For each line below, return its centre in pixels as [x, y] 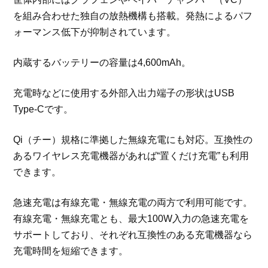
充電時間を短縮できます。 [71, 251]
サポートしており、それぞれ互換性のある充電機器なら [133, 234]
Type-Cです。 [43, 109]
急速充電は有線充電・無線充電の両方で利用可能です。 [133, 202]
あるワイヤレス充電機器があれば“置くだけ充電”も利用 [131, 156]
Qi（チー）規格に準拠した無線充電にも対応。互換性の [133, 139]
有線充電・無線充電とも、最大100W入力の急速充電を [131, 218]
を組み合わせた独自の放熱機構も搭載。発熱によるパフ [133, 16]
